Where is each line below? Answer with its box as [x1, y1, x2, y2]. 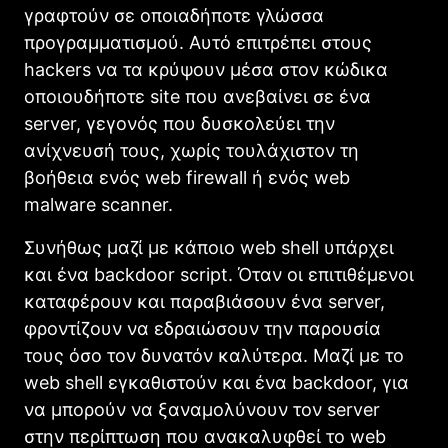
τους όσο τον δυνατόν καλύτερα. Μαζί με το [24, 344, 404, 366]
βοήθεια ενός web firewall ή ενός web [24, 166, 350, 188]
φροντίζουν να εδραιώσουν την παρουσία [24, 317, 381, 339]
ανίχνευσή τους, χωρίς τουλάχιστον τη [24, 139, 359, 161]
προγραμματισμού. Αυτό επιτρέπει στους [24, 31, 372, 53]
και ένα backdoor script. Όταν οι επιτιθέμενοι [24, 263, 414, 285]
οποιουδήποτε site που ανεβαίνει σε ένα [24, 85, 371, 107]
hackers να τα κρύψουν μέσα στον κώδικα [24, 58, 388, 80]
